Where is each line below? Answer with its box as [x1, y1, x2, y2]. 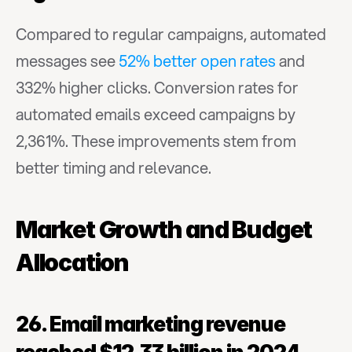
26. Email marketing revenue [16, 312, 285, 336]
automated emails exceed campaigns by [16, 103, 295, 126]
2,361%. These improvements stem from [16, 130, 296, 152]
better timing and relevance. [16, 156, 211, 179]
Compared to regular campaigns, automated [16, 23, 326, 46]
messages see [16, 49, 119, 72]
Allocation [16, 248, 130, 277]
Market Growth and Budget [16, 215, 313, 244]
